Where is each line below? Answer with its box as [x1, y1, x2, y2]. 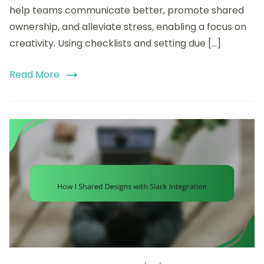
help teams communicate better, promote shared [9, 3, 244, 17]
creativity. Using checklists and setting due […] [9, 36, 221, 50]
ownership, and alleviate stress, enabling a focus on [9, 19, 246, 34]
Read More [9, 67, 60, 81]
